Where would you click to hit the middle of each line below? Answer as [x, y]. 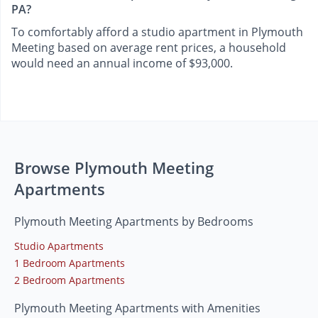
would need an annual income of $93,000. [122, 64]
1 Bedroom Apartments [70, 263]
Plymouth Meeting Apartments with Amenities [137, 308]
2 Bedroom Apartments [70, 280]
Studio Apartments [59, 246]
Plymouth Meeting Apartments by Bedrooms [134, 222]
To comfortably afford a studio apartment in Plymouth [157, 32]
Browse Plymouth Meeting [114, 168]
